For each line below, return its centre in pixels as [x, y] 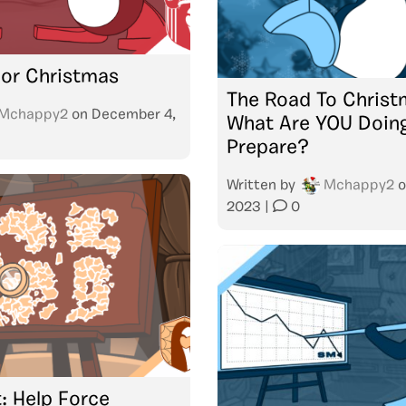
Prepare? [268, 148]
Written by [263, 185]
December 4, [134, 115]
